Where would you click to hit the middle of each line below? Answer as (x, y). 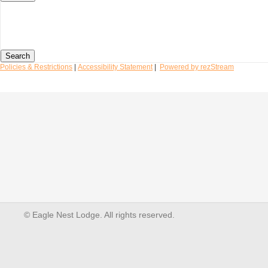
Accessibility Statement (115, 67)
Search (18, 56)
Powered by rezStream (197, 67)
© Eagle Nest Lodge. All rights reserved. (99, 215)
